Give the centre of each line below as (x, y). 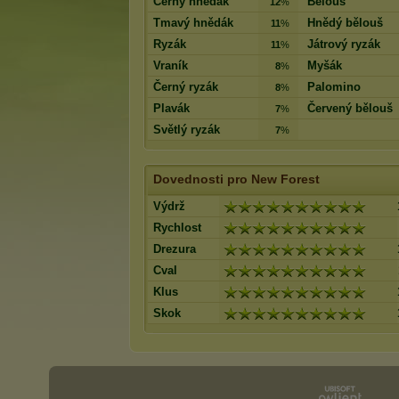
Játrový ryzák (344, 44)
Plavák (171, 108)
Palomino (334, 87)
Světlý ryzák (187, 130)
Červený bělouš (350, 108)
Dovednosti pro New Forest (236, 179)
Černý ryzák (186, 87)
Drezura (175, 249)
